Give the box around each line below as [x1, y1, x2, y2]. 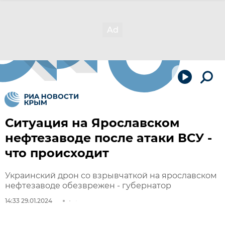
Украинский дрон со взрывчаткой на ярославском [5, 171, 217, 180]
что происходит [5, 146, 109, 160]
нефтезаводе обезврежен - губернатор [5, 181, 171, 190]
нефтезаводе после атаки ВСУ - [5, 131, 212, 145]
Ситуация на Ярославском [5, 116, 180, 130]
